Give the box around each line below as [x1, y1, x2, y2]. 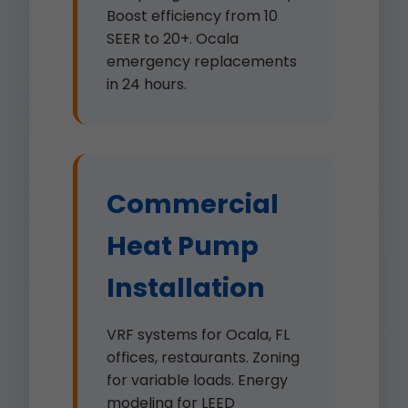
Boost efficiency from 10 [107, 5, 278, 26]
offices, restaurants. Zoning [107, 347, 300, 368]
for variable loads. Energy [107, 370, 288, 391]
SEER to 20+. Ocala [107, 28, 239, 49]
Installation [107, 270, 265, 306]
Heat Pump [107, 228, 259, 264]
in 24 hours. [107, 74, 187, 95]
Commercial [107, 186, 279, 222]
